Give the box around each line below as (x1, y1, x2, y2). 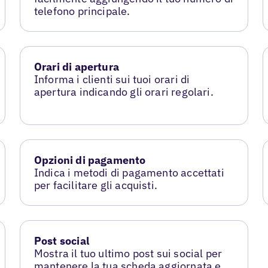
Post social (33, 233, 89, 248)
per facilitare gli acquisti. (33, 178, 157, 192)
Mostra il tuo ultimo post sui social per (33, 246, 223, 260)
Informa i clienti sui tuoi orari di (33, 72, 190, 86)
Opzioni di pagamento (33, 153, 146, 167)
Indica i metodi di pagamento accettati (33, 165, 224, 179)
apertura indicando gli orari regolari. (33, 85, 214, 99)
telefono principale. (33, 4, 130, 19)
